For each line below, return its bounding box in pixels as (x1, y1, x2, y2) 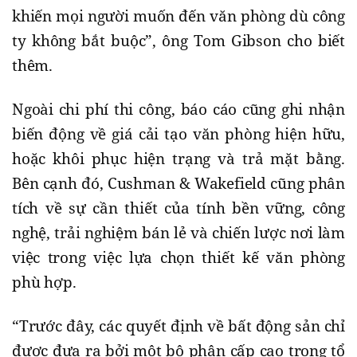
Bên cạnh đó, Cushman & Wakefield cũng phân (12, 172, 345, 194)
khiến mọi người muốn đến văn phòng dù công (12, 5, 345, 26)
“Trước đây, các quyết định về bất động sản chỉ (12, 315, 345, 336)
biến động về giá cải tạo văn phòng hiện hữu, (12, 123, 345, 144)
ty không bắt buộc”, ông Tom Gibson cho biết (12, 29, 345, 51)
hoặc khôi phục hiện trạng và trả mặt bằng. (12, 147, 345, 169)
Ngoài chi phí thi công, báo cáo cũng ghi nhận (12, 98, 345, 120)
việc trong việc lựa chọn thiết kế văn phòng (12, 246, 345, 268)
